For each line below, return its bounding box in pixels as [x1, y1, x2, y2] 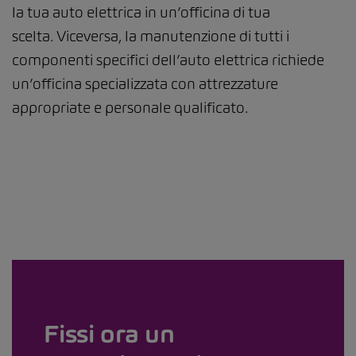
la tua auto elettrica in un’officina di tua [12, 2, 270, 21]
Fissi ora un [44, 319, 175, 348]
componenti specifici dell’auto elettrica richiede [12, 50, 324, 69]
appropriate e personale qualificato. [12, 98, 248, 117]
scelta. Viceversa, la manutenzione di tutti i [12, 26, 289, 45]
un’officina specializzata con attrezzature [12, 74, 278, 93]
